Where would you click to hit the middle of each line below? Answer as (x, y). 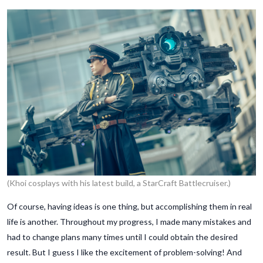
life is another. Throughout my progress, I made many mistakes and (129, 221)
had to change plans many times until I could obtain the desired (122, 237)
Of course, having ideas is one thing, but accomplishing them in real (129, 206)
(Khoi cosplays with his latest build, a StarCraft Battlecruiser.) (119, 183)
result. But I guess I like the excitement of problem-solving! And (124, 252)
